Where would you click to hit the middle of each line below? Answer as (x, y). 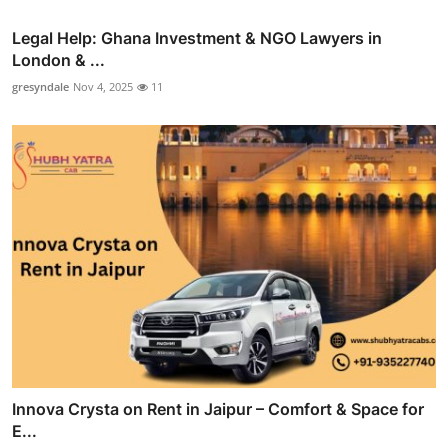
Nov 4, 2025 (103, 87)
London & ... (58, 60)
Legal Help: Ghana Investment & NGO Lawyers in (197, 38)
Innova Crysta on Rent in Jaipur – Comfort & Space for (218, 408)
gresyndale (40, 87)
